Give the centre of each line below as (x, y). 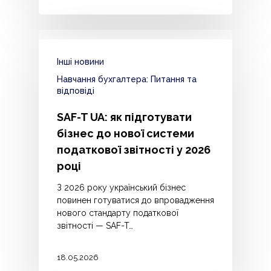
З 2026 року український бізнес (121, 188)
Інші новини (80, 62)
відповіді (76, 91)
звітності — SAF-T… (95, 226)
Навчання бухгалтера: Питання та (127, 80)
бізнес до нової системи (126, 134)
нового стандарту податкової (118, 213)
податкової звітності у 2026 (134, 150)
